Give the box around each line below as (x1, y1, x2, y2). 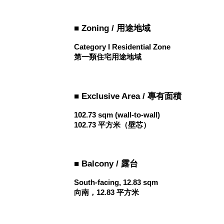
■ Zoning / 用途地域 (74, 22, 151, 33)
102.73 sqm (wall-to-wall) (74, 110, 160, 119)
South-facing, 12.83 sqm (74, 178, 158, 187)
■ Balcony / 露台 (74, 158, 138, 169)
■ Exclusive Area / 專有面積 (74, 90, 182, 101)
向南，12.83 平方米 (74, 188, 139, 197)
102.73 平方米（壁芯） (74, 120, 151, 129)
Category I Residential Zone (74, 42, 171, 51)
